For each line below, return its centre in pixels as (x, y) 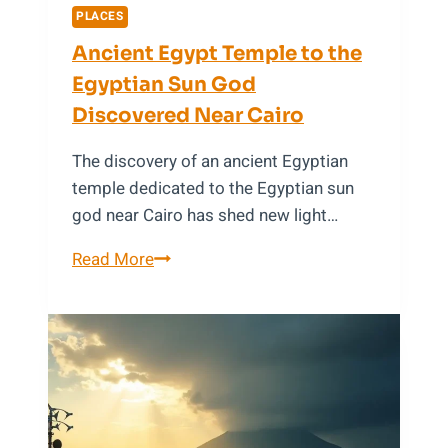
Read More (113, 260)
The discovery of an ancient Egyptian (210, 162)
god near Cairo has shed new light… (205, 216)
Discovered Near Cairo (188, 116)
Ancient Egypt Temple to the (217, 54)
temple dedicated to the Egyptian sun (213, 189)
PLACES (100, 17)
